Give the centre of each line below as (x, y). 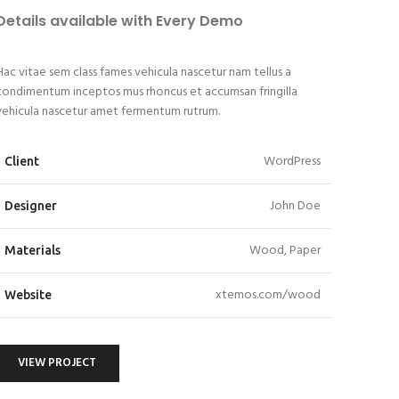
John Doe (295, 206)
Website (28, 295)
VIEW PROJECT (57, 363)
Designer (30, 206)
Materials (32, 250)
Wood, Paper (285, 251)
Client (21, 161)
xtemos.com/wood (268, 295)
